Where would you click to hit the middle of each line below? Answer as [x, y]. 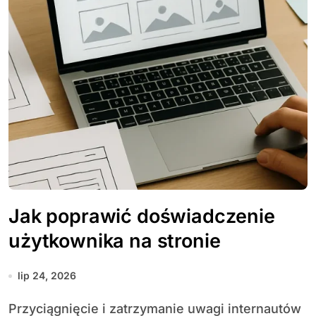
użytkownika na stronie [115, 241]
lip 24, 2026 [47, 275]
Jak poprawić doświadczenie [142, 216]
